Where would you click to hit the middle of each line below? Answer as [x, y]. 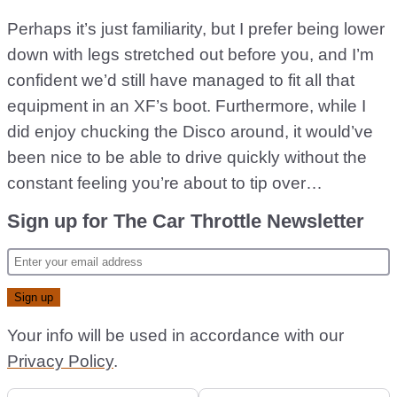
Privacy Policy [60, 361]
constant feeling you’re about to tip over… [165, 183]
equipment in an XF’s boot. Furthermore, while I [187, 106]
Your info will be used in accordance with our [175, 335]
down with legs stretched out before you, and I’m [191, 54]
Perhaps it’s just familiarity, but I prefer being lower [196, 29]
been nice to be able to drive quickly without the [187, 157]
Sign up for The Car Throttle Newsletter [186, 221]
